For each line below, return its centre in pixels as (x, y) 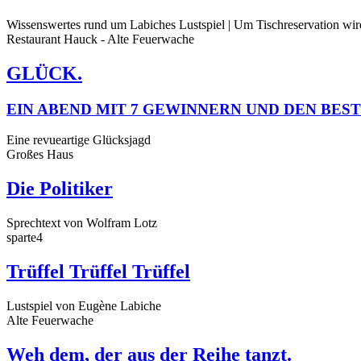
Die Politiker (60, 189)
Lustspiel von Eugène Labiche (84, 305)
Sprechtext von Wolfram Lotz (82, 223)
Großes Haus (40, 155)
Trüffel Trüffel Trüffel (98, 272)
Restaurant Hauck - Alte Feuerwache (100, 39)
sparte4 (25, 238)
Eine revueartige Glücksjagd (79, 140)
